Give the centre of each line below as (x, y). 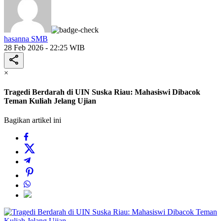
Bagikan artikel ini (33, 120)
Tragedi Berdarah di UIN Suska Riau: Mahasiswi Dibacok (102, 92)
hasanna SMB (26, 38)
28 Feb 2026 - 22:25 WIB (44, 47)
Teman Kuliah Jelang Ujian (50, 101)
